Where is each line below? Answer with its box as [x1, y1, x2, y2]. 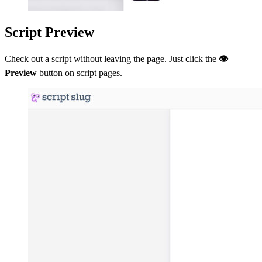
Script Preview [5, 24, 94, 40]
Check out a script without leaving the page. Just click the [5, 53, 219, 64]
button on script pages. [37, 67, 122, 78]
